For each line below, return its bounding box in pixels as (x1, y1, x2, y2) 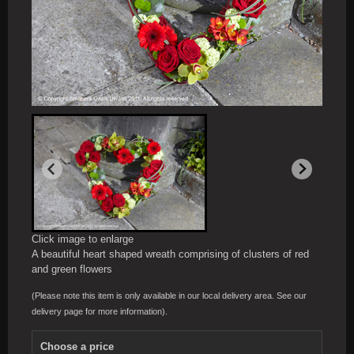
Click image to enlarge (32, 232, 134, 245)
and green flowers (32, 262, 112, 275)
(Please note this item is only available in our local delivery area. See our (32, 290, 307, 300)
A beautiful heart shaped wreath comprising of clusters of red (32, 247, 309, 260)
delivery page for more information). (32, 306, 168, 316)
